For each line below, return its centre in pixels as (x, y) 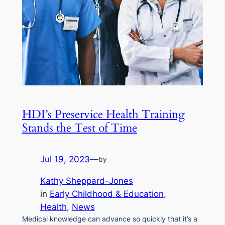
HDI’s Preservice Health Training (103, 115)
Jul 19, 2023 (65, 159)
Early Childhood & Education (106, 194)
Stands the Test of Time (79, 128)
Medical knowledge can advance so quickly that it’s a (109, 219)
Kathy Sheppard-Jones (86, 181)
